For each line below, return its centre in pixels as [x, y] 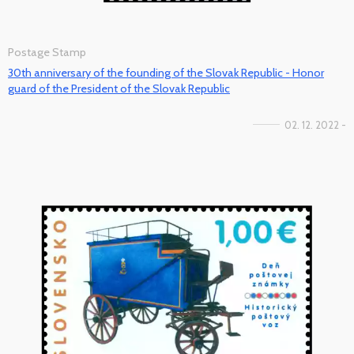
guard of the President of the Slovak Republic [119, 88]
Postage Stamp [47, 53]
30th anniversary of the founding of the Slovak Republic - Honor [166, 73]
